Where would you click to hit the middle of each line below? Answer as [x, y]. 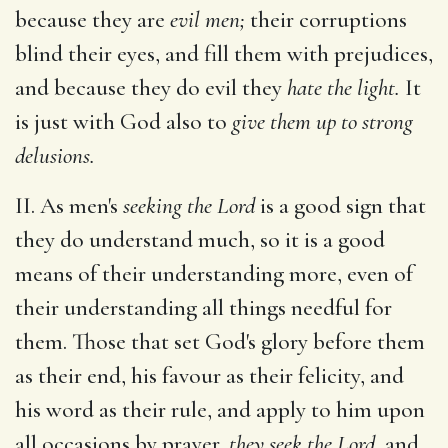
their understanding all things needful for [203, 307]
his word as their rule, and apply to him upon [220, 409]
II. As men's [69, 205]
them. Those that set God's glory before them [220, 341]
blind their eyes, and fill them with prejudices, [224, 53]
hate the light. [343, 87]
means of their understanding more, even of [214, 273]
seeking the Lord [189, 205]
